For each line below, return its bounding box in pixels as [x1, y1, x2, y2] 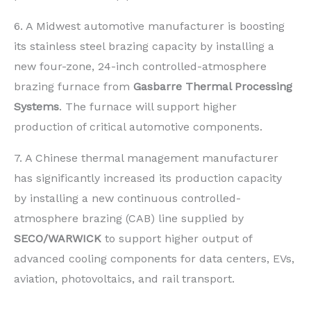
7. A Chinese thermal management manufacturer [14, 151, 278, 165]
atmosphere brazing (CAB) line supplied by [14, 211, 244, 225]
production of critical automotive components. [14, 119, 262, 133]
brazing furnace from [14, 79, 133, 93]
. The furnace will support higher [59, 99, 237, 113]
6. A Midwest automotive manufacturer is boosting [14, 19, 285, 33]
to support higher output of [101, 231, 252, 245]
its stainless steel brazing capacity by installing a [14, 39, 274, 53]
